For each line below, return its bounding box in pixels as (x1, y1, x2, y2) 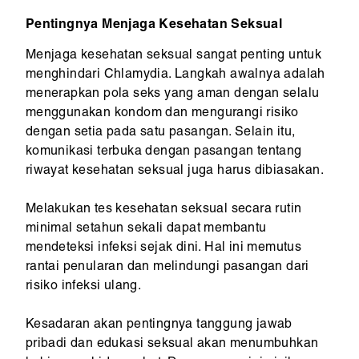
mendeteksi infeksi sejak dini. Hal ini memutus (25, 242, 302, 256)
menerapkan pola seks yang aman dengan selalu (25, 88, 320, 102)
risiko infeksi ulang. (25, 280, 142, 294)
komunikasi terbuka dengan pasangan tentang (25, 146, 302, 159)
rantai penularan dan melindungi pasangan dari (25, 261, 309, 275)
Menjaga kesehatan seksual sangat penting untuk (25, 50, 322, 63)
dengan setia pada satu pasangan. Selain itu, (25, 127, 296, 140)
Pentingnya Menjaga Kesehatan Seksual (25, 19, 283, 33)
